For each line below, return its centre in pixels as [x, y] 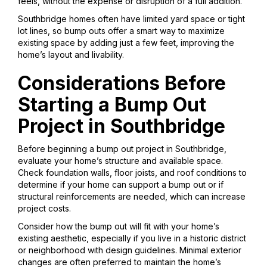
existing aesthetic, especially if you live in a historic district [132, 238]
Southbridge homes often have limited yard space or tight [131, 19]
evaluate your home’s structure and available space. [120, 161]
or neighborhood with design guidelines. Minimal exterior [130, 250]
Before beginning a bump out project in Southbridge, [122, 149]
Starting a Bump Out [112, 105]
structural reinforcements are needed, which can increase [132, 197]
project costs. [44, 209]
